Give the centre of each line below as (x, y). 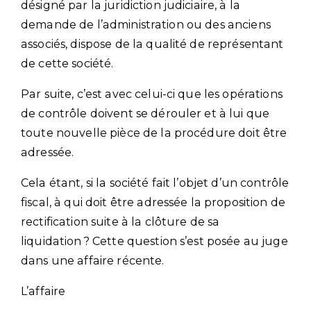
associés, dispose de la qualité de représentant (152, 44)
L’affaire (43, 291)
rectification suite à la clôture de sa (120, 221)
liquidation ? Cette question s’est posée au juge (154, 241)
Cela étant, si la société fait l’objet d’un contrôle (155, 183)
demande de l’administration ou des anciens (146, 24)
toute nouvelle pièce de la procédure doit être (154, 133)
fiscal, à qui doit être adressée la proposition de (153, 202)
